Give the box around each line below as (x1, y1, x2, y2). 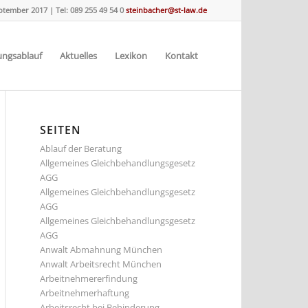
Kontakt (165, 49, 198, 62)
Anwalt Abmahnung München (40, 243, 162, 256)
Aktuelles (60, 49, 97, 62)
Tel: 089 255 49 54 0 (54, 5, 124, 15)
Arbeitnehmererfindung (40, 272, 137, 285)
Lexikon (115, 49, 147, 62)
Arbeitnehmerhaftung (40, 287, 129, 299)
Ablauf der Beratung (40, 142, 122, 155)
